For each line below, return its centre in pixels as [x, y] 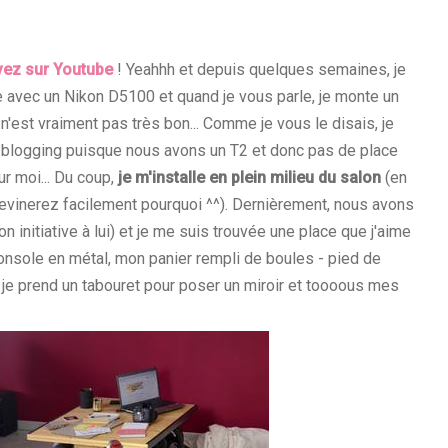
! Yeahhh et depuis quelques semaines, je [259, 70]
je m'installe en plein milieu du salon [249, 178]
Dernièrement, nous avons [323, 205]
